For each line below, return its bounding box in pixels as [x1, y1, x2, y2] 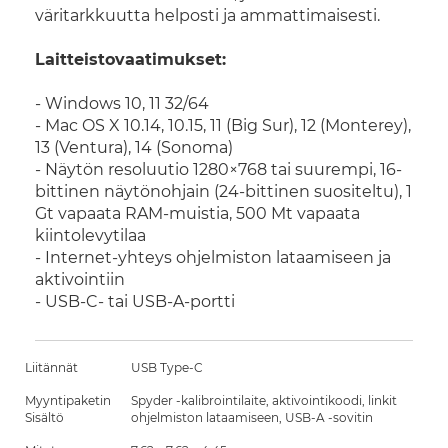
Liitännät [25, 359, 78, 375]
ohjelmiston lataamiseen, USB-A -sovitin [131, 409, 373, 425]
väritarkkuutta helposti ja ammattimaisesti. [35, 5, 380, 25]
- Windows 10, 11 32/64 [35, 93, 209, 113]
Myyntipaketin [25, 392, 111, 408]
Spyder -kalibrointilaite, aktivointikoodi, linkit [131, 392, 397, 408]
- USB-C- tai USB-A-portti [35, 291, 235, 311]
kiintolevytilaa [35, 225, 146, 245]
